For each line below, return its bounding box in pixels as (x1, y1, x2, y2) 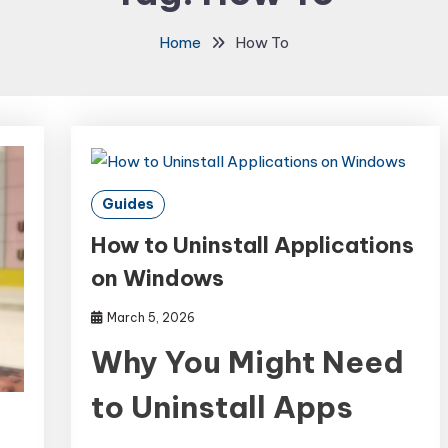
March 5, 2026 (107, 309, 196, 325)
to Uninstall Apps (91, 387, 354, 426)
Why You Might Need (91, 342, 405, 381)
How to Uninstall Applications (91, 230, 415, 259)
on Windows (91, 263, 225, 292)
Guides (102, 194, 155, 213)
